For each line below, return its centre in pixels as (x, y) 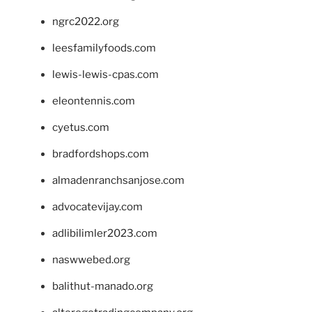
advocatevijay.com (97, 207)
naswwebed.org (91, 260)
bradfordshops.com (101, 154)
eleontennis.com (94, 101)
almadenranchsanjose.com (118, 180)
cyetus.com (81, 127)
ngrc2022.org (86, 22)
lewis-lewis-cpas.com (106, 75)
